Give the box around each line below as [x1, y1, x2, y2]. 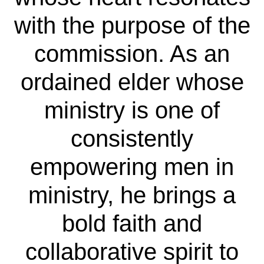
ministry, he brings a [28, 181, 236, 208]
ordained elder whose [20, 68, 244, 95]
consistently [71, 125, 193, 151]
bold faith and [62, 210, 202, 236]
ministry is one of [44, 97, 220, 123]
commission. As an [34, 40, 230, 67]
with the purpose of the [14, 12, 250, 38]
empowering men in [30, 153, 234, 180]
